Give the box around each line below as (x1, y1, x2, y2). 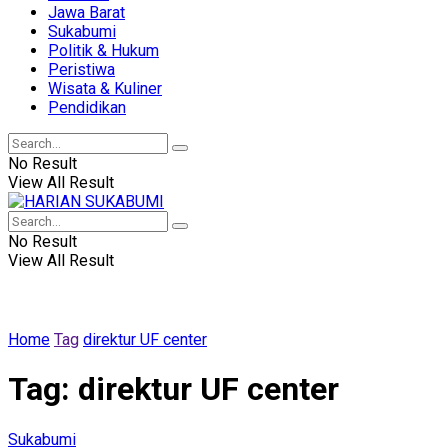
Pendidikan (48, 98, 126, 117)
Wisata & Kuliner (48, 79, 162, 98)
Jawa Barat (48, 3, 125, 22)
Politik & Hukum (48, 41, 159, 60)
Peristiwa (48, 60, 115, 79)
